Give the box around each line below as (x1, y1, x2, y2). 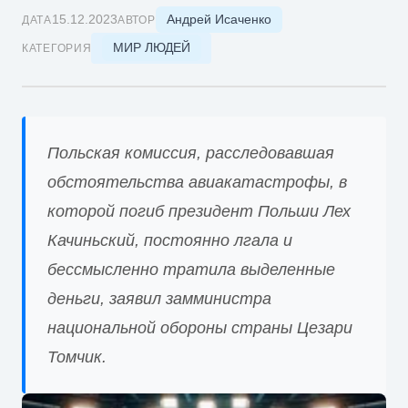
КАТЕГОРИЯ (22, 41, 92, 55)
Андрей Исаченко (166, 12, 271, 26)
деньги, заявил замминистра (47, 289, 271, 308)
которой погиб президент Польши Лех (47, 201, 351, 220)
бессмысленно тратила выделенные (47, 260, 335, 279)
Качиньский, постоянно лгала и (47, 230, 292, 250)
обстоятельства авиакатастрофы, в (47, 172, 347, 191)
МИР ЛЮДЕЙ (112, 40, 190, 56)
